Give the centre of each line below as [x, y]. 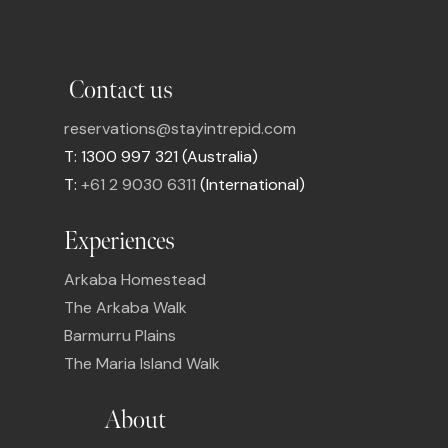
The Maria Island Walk [142, 363]
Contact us [121, 90]
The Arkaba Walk [126, 307]
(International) [251, 184]
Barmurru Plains [120, 335]
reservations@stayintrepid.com [180, 128]
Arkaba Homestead [135, 279]
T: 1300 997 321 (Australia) [161, 156]
